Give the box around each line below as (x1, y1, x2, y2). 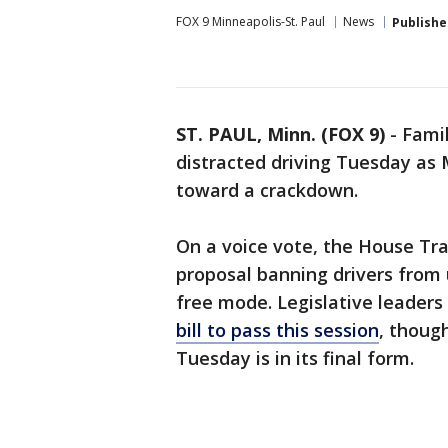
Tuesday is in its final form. (176, 346, 414, 370)
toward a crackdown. (176, 178, 358, 202)
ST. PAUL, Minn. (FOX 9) (176, 122, 385, 146)
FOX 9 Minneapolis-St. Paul (176, 13, 325, 30)
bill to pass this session (176, 318, 379, 342)
